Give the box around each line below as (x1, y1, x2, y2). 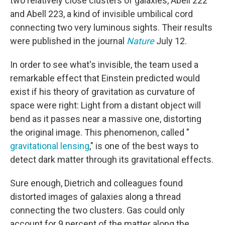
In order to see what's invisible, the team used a (10, 59, 198, 70)
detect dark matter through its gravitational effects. (10, 154, 213, 165)
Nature (127, 36, 154, 46)
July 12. (154, 36, 187, 46)
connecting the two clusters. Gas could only (10, 205, 185, 215)
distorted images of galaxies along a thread (10, 191, 181, 202)
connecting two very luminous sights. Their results (10, 22, 212, 33)
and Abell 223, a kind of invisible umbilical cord (10, 9, 193, 19)
